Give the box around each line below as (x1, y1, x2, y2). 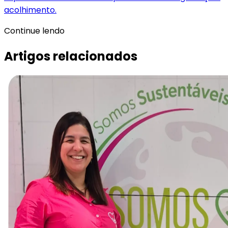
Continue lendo (4, 25, 65, 37)
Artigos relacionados (4, 48, 137, 65)
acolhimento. (4, 4, 56, 16)
